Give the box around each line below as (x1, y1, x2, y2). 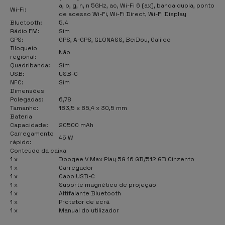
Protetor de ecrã (59, 197, 109, 206)
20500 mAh (59, 121, 93, 129)
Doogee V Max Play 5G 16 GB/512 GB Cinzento (59, 155, 194, 163)
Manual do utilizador (59, 206, 119, 214)
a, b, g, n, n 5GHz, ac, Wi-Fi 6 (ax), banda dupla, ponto (59, 1, 214, 10)
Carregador (59, 163, 93, 172)
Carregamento (10, 129, 54, 138)
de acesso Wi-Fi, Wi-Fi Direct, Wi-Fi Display (59, 10, 186, 18)
